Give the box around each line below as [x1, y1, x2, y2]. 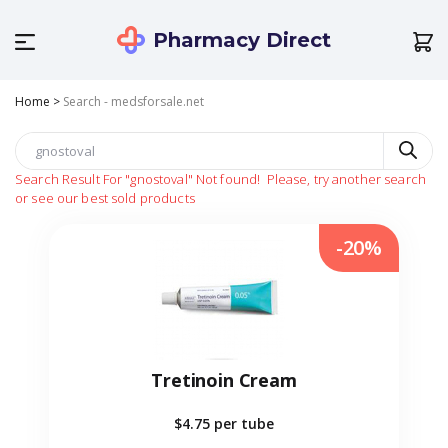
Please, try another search [263, 170, 426, 189]
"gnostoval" [125, 170, 193, 189]
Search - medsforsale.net [63, 93, 204, 110]
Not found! [195, 170, 261, 189]
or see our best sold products [15, 189, 195, 208]
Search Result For [15, 170, 123, 189]
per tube [214, 414, 274, 434]
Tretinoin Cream [151, 368, 297, 393]
